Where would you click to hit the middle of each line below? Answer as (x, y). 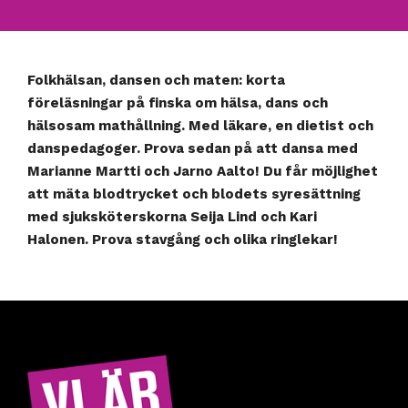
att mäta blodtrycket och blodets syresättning (194, 194)
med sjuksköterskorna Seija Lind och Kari (172, 216)
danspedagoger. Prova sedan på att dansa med (193, 148)
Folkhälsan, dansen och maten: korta (156, 80)
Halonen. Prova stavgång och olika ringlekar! (183, 239)
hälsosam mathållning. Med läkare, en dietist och (200, 125)
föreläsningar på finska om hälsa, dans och (178, 102)
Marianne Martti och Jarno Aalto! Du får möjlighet (203, 171)
